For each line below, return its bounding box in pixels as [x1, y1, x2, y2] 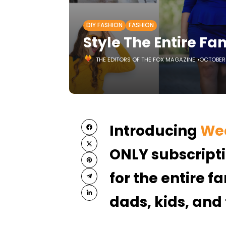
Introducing [109, 121, 197, 141]
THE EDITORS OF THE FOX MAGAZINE [96, 55, 195, 64]
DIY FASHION [86, 21, 123, 29]
